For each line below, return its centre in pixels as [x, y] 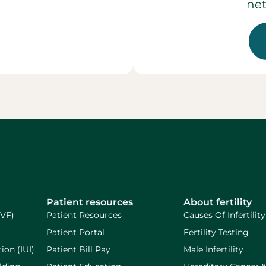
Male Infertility [214, 249]
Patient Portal [76, 232]
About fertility [218, 202]
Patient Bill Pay [79, 249]
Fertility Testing [216, 232]
